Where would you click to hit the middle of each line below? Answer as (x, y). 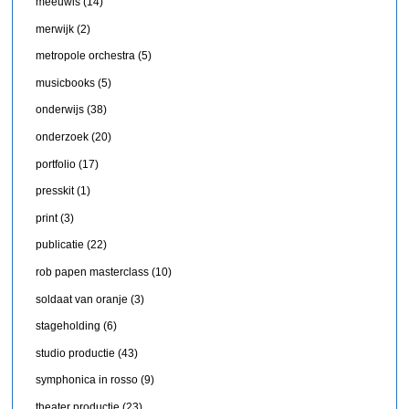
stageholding (68, 326)
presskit (55, 191)
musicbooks (66, 83)
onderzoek (63, 137)
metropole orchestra (86, 56)
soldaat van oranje (82, 299)
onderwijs (60, 110)
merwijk (55, 29)
